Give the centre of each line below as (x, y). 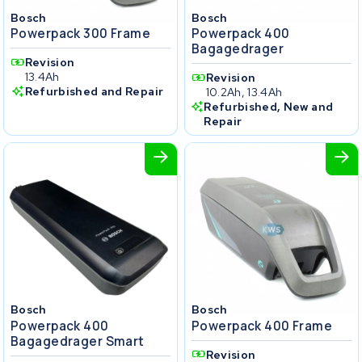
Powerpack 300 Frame (81, 34)
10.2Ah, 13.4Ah (244, 93)
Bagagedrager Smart (78, 341)
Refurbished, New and (269, 107)
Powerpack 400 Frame (262, 326)
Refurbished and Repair (94, 92)
